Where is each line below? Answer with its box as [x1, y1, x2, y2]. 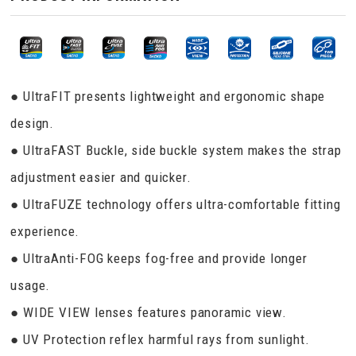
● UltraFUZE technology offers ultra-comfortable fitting [10, 195, 341, 212]
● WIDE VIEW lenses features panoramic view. [10, 304, 287, 320]
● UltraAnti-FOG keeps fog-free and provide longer [10, 250, 308, 266]
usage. [10, 277, 51, 293]
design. [10, 114, 55, 131]
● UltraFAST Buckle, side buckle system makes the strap [10, 141, 342, 158]
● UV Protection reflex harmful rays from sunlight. [10, 331, 310, 347]
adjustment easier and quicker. [10, 168, 192, 185]
